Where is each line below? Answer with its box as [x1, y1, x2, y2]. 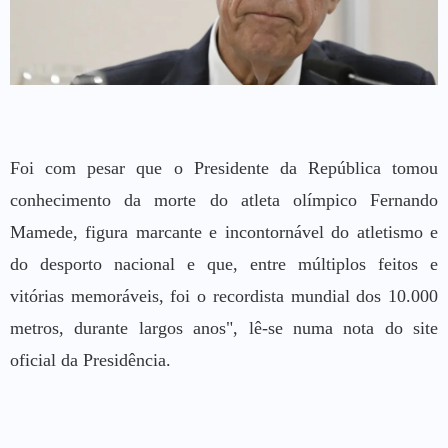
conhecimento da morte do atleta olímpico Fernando [10, 189, 438, 210]
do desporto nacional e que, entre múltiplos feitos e [10, 253, 438, 274]
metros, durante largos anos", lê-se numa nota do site [10, 317, 438, 338]
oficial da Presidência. [10, 349, 171, 370]
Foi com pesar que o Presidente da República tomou [10, 157, 438, 178]
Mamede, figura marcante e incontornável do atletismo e [10, 221, 438, 242]
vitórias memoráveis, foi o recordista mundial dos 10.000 [10, 285, 438, 306]
